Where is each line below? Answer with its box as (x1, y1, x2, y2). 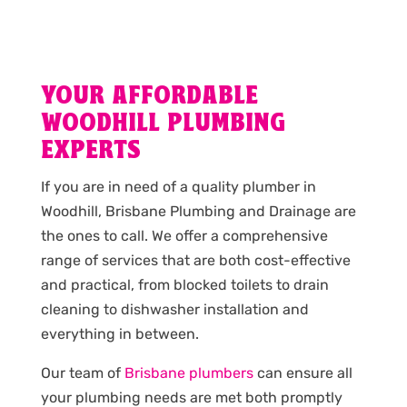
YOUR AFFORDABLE (40, 83, 258, 112)
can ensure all (253, 364, 352, 382)
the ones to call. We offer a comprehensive (40, 227, 328, 245)
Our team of (40, 364, 124, 382)
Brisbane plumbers (124, 364, 253, 382)
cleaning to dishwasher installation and (40, 301, 309, 319)
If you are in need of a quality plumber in (40, 178, 316, 196)
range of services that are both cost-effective (40, 252, 351, 270)
